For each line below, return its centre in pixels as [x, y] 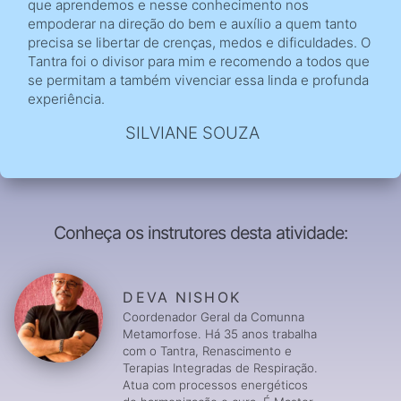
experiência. [67, 98]
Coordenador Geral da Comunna [214, 317]
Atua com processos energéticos [216, 385]
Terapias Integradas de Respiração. [221, 368]
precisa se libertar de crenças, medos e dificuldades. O [200, 42]
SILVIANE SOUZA [192, 132]
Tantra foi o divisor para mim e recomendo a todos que [199, 61]
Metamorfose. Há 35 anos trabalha [220, 334]
